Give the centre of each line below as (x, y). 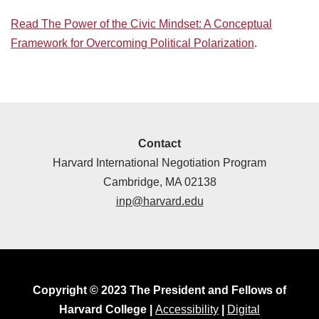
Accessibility (187, 310)
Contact (159, 144)
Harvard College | (107, 310)
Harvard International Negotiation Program (159, 163)
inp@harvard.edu (159, 202)
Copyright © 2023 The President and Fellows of (159, 291)
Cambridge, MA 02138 (159, 182)
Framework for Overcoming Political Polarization (132, 43)
